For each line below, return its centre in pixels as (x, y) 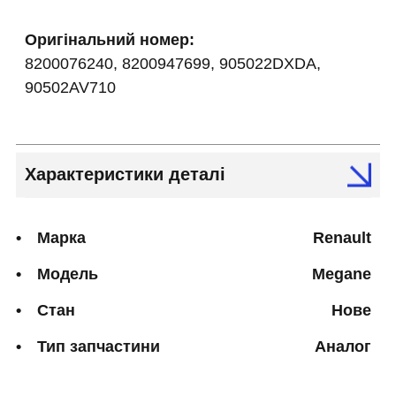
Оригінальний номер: (110, 39)
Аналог (343, 346)
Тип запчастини (99, 346)
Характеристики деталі (125, 174)
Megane (342, 274)
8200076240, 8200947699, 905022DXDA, (173, 63)
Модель (68, 274)
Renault (342, 237)
